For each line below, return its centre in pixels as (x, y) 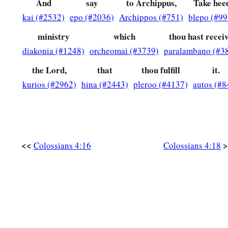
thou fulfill (161, 70)
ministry (53, 37)
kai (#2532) (44, 17)
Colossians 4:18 (192, 146)
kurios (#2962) (49, 84)
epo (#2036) (92, 17)
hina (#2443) (105, 84)
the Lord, (49, 70)
